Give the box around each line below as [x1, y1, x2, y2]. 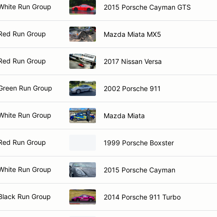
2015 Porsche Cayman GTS [104, 2, 191, 11]
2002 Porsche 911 [104, 84, 161, 93]
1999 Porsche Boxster [104, 138, 174, 147]
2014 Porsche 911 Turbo [104, 192, 181, 201]
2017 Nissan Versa [104, 57, 162, 65]
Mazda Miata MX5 [104, 30, 161, 38]
